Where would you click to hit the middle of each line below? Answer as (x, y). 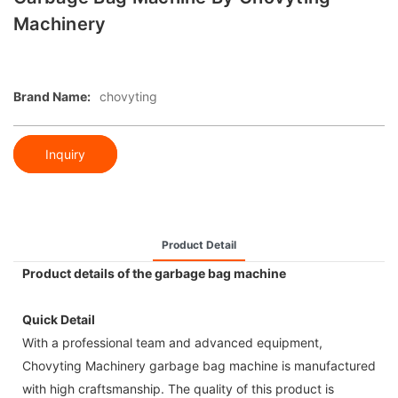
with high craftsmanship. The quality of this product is (178, 388)
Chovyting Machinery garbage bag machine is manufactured (199, 365)
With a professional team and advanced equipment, (172, 342)
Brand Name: (52, 97)
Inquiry (65, 154)
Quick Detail (59, 319)
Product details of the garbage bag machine (154, 273)
